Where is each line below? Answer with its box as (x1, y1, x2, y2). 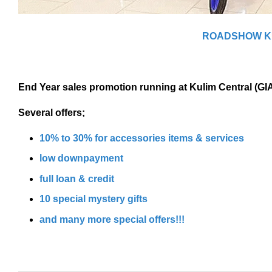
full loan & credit (39, 173, 117, 184)
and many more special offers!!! (39, 214, 185, 225)
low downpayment (39, 153, 123, 164)
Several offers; (18, 107, 87, 118)
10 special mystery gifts (39, 194, 150, 205)
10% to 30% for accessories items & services (39, 132, 246, 143)
